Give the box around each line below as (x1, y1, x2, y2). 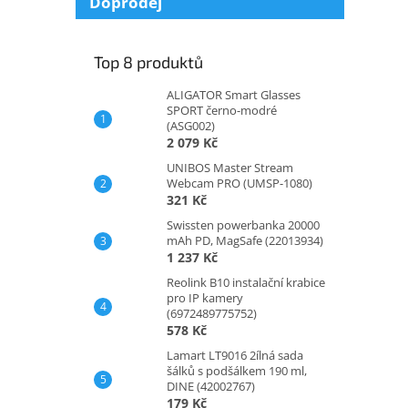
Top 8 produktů (94, 51, 203, 72)
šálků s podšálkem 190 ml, (167, 362, 307, 379)
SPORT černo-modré (167, 101, 277, 118)
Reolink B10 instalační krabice (167, 273, 325, 291)
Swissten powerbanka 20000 (167, 216, 320, 233)
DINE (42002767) (167, 377, 255, 394)
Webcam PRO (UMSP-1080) (167, 174, 312, 191)
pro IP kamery (167, 289, 243, 306)
